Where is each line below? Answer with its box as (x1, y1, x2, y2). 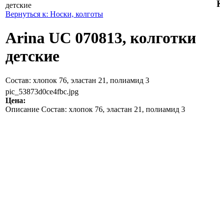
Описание (5, 105, 39, 113)
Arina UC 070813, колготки (5, 29, 196, 47)
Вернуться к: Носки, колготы (5, 9, 103, 18)
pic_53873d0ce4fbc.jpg (5, 87, 79, 96)
